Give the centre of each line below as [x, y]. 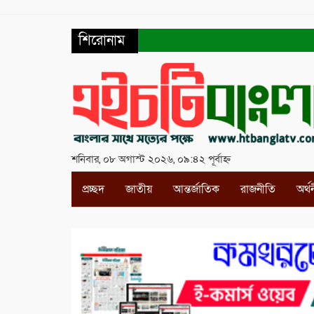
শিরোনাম [102, 41]
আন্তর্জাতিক [196, 190]
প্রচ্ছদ [93, 190]
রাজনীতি [258, 190]
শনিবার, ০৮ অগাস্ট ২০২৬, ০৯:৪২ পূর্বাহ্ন [151, 159]
